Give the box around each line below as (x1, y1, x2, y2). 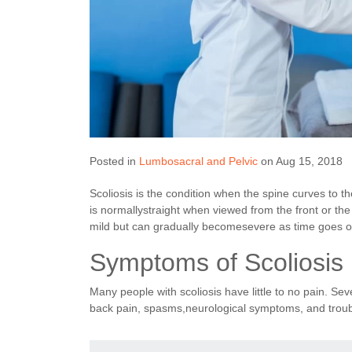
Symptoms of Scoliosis (90, 247, 343, 277)
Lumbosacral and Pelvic (139, 154, 258, 167)
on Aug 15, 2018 (258, 154, 343, 167)
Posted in (90, 154, 139, 167)
